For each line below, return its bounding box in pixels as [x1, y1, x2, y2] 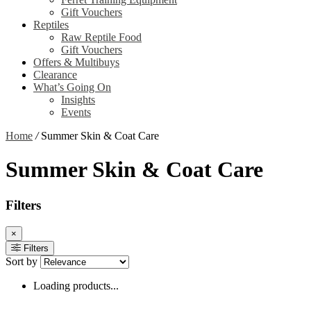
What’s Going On [33, 81, 111, 93]
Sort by [6, 255, 37, 267]
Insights [61, 93, 95, 106]
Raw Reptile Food [61, 31, 142, 43]
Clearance [33, 68, 77, 81]
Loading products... [33, 279, 119, 292]
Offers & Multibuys [33, 56, 119, 68]
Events [61, 106, 91, 118]
